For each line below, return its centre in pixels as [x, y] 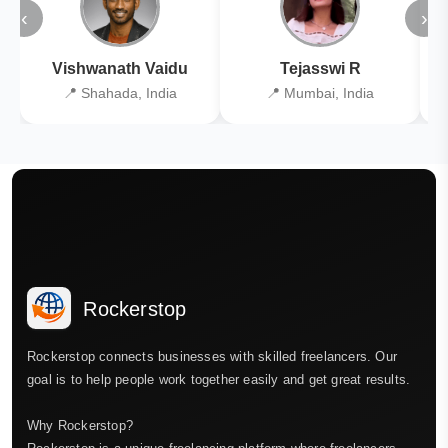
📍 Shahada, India [120, 92]
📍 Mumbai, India [320, 92]
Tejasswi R [320, 68]
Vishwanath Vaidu [120, 68]
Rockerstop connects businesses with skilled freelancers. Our [212, 357]
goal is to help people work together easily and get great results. [219, 380]
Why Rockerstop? [80, 426]
